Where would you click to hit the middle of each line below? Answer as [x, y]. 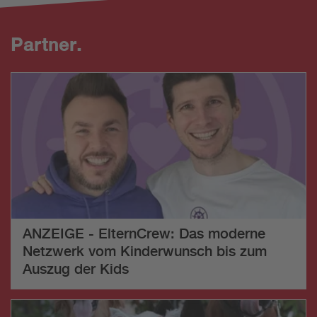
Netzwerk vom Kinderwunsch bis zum [145, 250]
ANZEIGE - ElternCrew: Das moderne [144, 233]
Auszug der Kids [76, 268]
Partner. [47, 44]
